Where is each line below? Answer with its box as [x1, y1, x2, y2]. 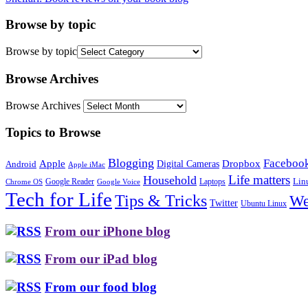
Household [143, 173, 197, 187]
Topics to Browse [5, 125, 100, 140]
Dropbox [222, 157, 261, 169]
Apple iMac [68, 159, 105, 168]
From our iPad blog [45, 252, 157, 267]
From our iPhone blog [45, 223, 170, 239]
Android [5, 159, 36, 169]
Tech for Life [5, 188, 112, 210]
